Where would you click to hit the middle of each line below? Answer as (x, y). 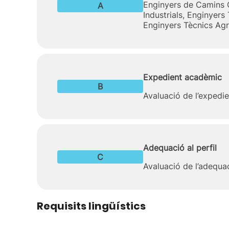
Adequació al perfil (180, 148)
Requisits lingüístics (91, 206)
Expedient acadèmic (182, 77)
